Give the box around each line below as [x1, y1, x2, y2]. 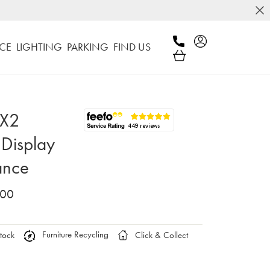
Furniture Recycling [40, 228, 108, 241]
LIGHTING [16, 40, 62, 54]
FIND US [113, 40, 151, 54]
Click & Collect [133, 228, 188, 241]
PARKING [66, 40, 108, 54]
